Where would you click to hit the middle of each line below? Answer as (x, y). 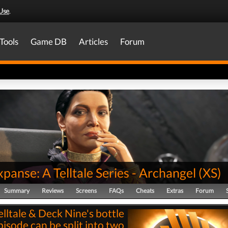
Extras (175, 191)
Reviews (53, 191)
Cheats (145, 191)
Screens (86, 191)
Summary (17, 191)
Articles (93, 41)
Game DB (49, 41)
